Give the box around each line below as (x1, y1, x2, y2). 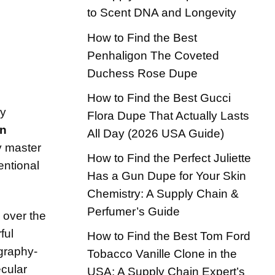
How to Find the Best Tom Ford (87, 229, 250, 242)
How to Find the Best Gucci (87, 91, 231, 104)
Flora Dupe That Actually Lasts (87, 109, 249, 122)
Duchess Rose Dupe (87, 66, 198, 80)
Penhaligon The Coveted (87, 48, 219, 62)
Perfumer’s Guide (87, 204, 180, 218)
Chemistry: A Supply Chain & (87, 187, 239, 200)
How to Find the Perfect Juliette (87, 151, 251, 165)
